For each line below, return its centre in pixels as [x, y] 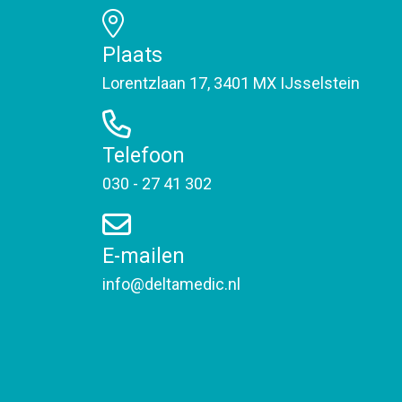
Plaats [132, 55]
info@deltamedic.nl [171, 284]
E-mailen [144, 256]
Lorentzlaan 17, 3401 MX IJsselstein [231, 83]
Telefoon [144, 156]
